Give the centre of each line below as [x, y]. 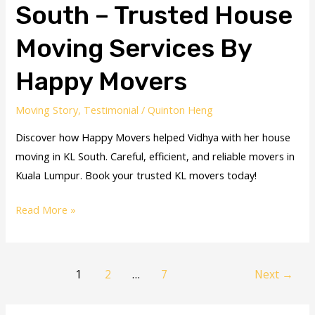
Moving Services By [134, 49]
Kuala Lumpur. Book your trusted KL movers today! [136, 175]
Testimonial [111, 110]
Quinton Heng [181, 110]
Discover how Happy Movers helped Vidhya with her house [153, 137]
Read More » [46, 209]
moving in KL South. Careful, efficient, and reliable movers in [155, 156]
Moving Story [47, 110]
